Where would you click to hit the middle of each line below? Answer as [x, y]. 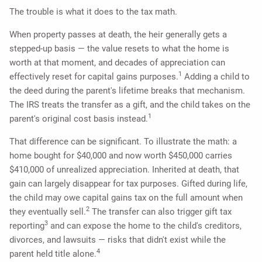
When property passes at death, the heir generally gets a [118, 34]
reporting [27, 225]
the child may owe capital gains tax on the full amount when [126, 197]
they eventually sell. [48, 211]
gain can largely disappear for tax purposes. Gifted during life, [129, 183]
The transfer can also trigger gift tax [161, 211]
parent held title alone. [53, 254]
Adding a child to [216, 76]
